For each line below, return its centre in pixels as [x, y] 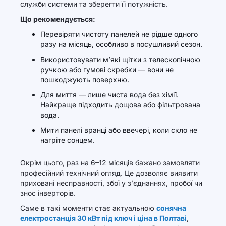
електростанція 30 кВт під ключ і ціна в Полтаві [103, 218]
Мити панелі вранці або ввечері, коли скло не [119, 130]
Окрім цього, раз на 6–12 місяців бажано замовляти [110, 163]
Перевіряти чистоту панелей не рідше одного [119, 34]
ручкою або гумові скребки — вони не [107, 69]
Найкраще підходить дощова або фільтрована [120, 105]
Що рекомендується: [58, 19]
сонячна [171, 208]
